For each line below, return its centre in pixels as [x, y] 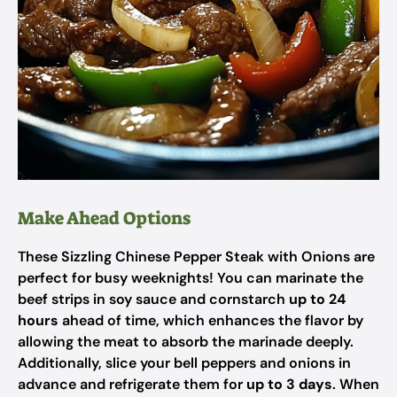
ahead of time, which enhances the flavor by [211, 320]
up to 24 [317, 299]
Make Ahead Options [104, 218]
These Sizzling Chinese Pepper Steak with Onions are [196, 257]
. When [356, 384]
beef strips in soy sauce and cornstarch [153, 299]
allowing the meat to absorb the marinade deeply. [186, 342]
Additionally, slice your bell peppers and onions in [184, 363]
